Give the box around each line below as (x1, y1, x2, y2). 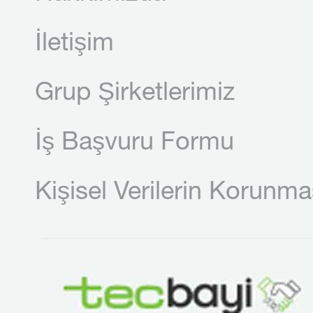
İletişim (35, 32, 114, 57)
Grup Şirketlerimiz (35, 82, 235, 107)
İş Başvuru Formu (35, 131, 234, 156)
